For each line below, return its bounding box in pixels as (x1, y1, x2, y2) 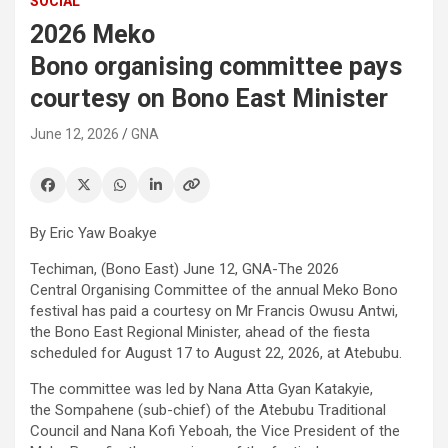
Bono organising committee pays (30, 51, 402, 81)
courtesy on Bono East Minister (30, 83, 406, 113)
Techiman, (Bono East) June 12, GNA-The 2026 (30, 259, 339, 278)
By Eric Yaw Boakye (30, 223, 169, 242)
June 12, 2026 (30, 125, 119, 142)
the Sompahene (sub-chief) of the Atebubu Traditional (30, 400, 386, 419)
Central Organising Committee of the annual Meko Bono (30, 280, 398, 299)
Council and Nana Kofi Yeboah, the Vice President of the (30, 421, 400, 440)
